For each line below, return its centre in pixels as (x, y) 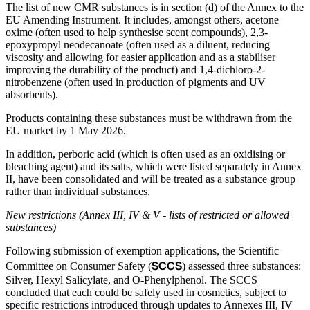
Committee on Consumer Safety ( (79, 266)
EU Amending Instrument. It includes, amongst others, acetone (142, 19)
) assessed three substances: (241, 266)
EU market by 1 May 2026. (66, 130)
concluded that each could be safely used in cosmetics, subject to (146, 292)
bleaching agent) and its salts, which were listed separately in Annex (154, 166)
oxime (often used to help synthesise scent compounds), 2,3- (137, 32)
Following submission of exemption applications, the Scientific (142, 250)
